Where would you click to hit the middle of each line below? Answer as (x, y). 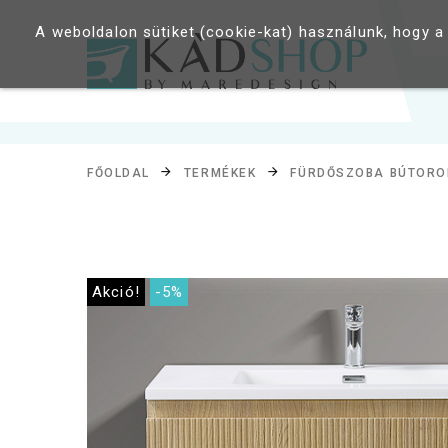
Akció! (116, 292)
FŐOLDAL (118, 172)
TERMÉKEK (220, 172)
